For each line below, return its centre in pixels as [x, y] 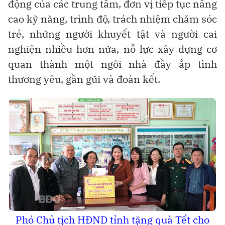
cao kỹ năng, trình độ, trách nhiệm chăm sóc [113, 19]
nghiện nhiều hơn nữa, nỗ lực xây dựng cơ [113, 49]
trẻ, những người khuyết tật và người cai [113, 34]
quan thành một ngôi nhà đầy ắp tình [113, 64]
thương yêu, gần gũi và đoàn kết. [84, 79]
